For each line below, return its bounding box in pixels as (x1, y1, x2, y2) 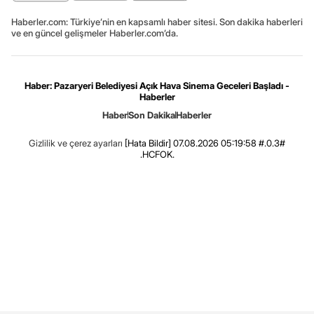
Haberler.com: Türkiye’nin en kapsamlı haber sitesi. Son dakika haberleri (11, 15, 303, 27)
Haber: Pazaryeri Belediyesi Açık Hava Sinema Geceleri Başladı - (25, 79, 289, 91)
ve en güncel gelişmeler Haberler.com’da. (11, 27, 178, 39)
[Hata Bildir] (125, 137, 171, 149)
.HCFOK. (139, 148, 175, 160)
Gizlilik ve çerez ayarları (29, 137, 123, 149)
